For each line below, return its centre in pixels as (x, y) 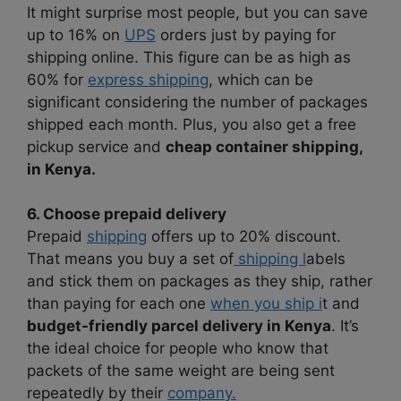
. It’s (345, 326)
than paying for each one (119, 304)
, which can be (261, 79)
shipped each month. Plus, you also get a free (192, 124)
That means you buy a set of (130, 259)
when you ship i (266, 304)
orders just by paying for (246, 34)
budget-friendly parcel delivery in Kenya (179, 326)
